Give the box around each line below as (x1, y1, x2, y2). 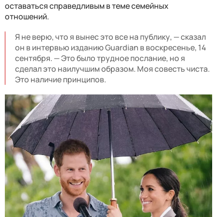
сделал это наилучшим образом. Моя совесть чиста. (15, 63, 210, 74)
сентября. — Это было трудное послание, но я (15, 52, 185, 63)
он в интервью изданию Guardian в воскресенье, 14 (15, 42, 206, 53)
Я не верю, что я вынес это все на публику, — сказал (15, 31, 206, 42)
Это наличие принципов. (15, 74, 106, 85)
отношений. (5, 11, 49, 22)
